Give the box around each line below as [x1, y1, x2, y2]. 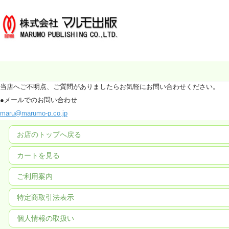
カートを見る [17, 151, 60, 159]
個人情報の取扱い [17, 214, 74, 222]
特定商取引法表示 [17, 193, 74, 201]
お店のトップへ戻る [17, 130, 81, 139]
